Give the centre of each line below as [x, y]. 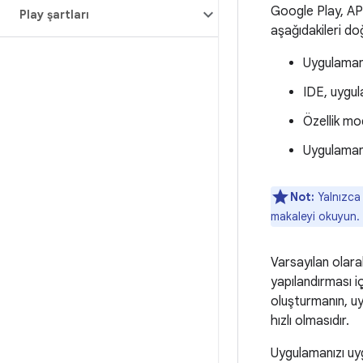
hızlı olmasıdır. [310, 321]
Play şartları [54, 15]
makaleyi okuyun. [315, 216]
